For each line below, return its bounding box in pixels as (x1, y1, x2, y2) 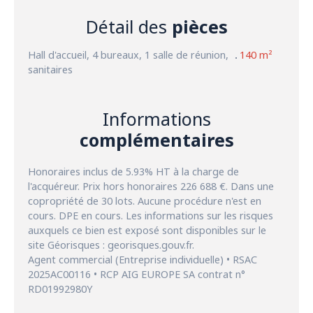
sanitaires (28, 63, 73, 77)
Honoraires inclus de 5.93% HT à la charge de (28, 165, 239, 179)
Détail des (85, 15, 172, 39)
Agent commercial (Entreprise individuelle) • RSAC (28, 253, 257, 267)
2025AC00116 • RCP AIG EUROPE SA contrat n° (28, 268, 245, 282)
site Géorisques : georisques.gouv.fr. (28, 238, 194, 252)
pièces (171, 15, 228, 39)
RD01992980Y (28, 282, 92, 296)
